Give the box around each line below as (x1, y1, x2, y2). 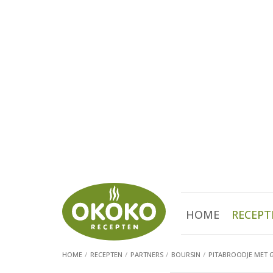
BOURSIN (171, 250, 200, 260)
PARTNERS (130, 250, 163, 260)
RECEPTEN (90, 250, 122, 260)
